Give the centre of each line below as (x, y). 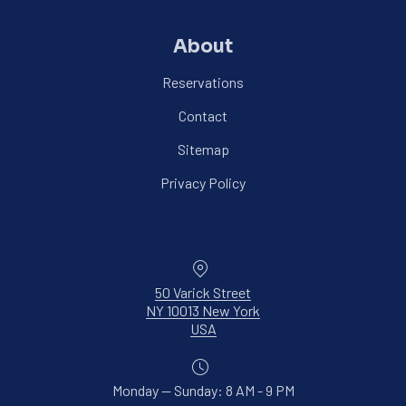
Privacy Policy (203, 182)
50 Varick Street (203, 292)
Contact (203, 115)
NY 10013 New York (203, 310)
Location (243, 266)
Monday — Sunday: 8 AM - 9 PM (203, 390)
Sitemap (203, 149)
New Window (256, 327)
